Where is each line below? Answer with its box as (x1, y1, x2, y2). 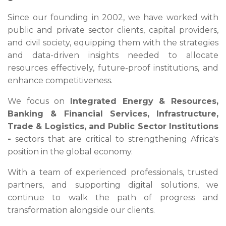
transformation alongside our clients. (8, 205, 155, 215)
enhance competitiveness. (8, 76, 112, 85)
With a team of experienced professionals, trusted (8, 167, 218, 177)
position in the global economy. (8, 147, 133, 156)
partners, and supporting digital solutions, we (8, 180, 218, 190)
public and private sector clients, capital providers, (8, 25, 218, 35)
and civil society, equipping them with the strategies (8, 38, 218, 47)
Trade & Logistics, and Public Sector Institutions (8, 122, 218, 131)
